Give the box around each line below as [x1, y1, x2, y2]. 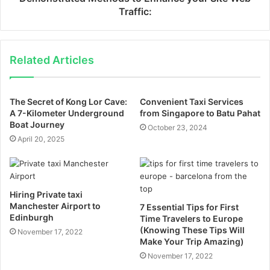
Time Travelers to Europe [140, 213, 243, 224]
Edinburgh [10, 212, 54, 222]
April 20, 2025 [17, 134, 64, 143]
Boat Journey [10, 119, 64, 130]
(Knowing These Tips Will [140, 225, 245, 235]
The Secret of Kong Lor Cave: [10, 96, 127, 107]
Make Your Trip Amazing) [140, 236, 244, 246]
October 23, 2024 [148, 123, 207, 132]
